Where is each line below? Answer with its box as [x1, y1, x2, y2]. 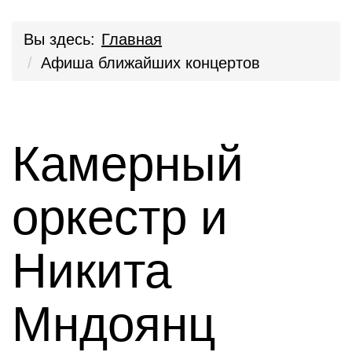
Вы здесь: [24, 31, 95, 48]
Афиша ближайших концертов [41, 54, 260, 71]
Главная [101, 31, 162, 48]
